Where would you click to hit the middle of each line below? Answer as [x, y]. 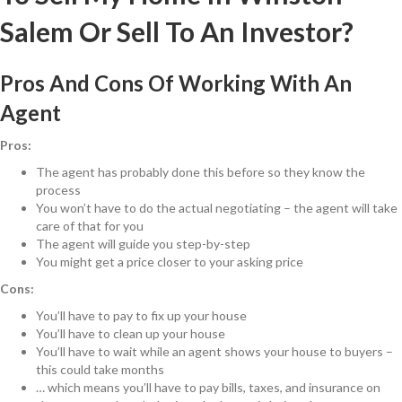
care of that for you [90, 226]
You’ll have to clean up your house [131, 334]
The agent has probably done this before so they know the [201, 172]
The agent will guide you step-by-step [143, 244]
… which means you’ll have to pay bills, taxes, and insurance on [208, 388]
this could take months [100, 370]
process [58, 190]
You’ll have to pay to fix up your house [141, 316]
